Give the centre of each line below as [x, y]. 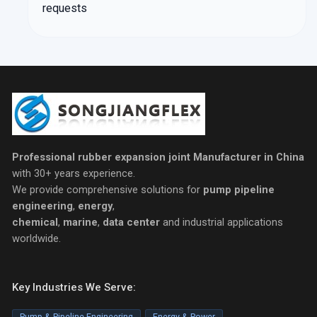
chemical [35, 223]
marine [80, 223]
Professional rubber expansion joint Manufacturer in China [158, 157]
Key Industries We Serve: [74, 287]
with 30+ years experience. [73, 174]
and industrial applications [221, 223]
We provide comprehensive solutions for [107, 190]
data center [131, 223]
